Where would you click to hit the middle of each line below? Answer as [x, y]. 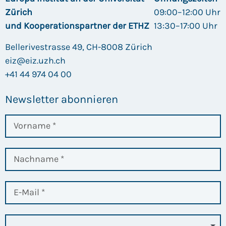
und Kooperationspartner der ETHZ [77, 26]
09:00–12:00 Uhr [187, 12]
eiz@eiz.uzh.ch [35, 60]
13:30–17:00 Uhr [186, 26]
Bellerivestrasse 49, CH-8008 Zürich [79, 47]
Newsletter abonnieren [62, 99]
